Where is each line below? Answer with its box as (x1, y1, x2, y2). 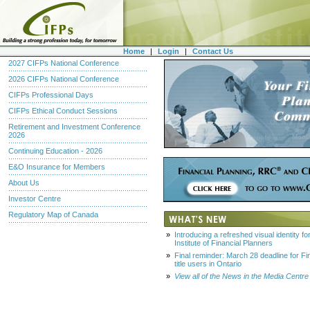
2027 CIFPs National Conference (8, 59, 119, 67)
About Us (8, 179, 39, 187)
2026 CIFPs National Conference (8, 75, 119, 83)
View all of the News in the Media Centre (174, 272, 309, 280)
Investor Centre (8, 194, 61, 203)
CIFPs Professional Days (8, 91, 93, 99)
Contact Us (192, 47, 233, 55)
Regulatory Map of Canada (8, 210, 98, 219)
